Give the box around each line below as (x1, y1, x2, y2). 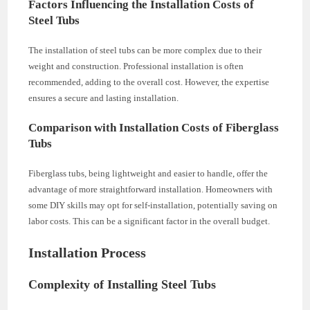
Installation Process (28, 244, 147, 260)
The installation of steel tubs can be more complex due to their (28, 44, 262, 55)
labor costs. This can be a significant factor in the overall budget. (28, 215, 271, 226)
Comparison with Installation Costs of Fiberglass (28, 120, 280, 134)
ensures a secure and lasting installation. (28, 92, 179, 103)
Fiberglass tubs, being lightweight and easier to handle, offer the (28, 167, 268, 179)
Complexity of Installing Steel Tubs (28, 277, 217, 291)
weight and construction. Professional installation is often (28, 60, 244, 71)
